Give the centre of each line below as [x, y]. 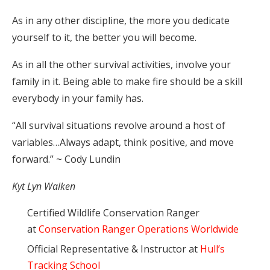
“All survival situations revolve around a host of [119, 125]
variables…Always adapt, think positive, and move [123, 142]
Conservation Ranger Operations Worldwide [139, 229]
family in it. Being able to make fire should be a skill [127, 81]
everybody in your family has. [78, 98]
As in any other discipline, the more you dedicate [121, 20]
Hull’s [212, 249]
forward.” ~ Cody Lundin [66, 159]
